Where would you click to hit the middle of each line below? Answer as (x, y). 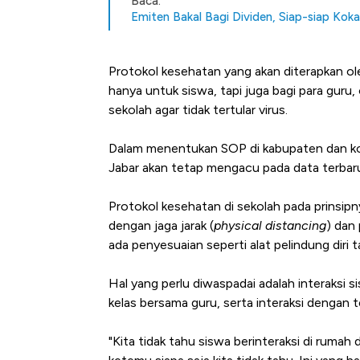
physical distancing (270, 226)
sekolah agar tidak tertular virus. (198, 110)
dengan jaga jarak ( (161, 226)
